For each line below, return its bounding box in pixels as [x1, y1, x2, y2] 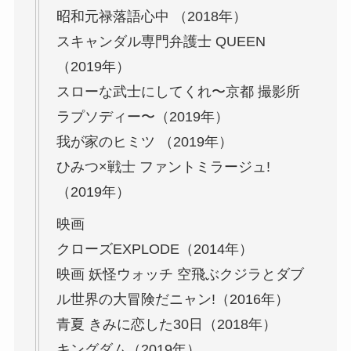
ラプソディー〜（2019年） [56, 108, 229, 125]
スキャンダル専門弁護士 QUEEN [56, 33, 266, 49]
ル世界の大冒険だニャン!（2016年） [56, 291, 289, 307]
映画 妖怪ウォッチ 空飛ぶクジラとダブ [56, 266, 304, 282]
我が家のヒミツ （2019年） [56, 133, 233, 150]
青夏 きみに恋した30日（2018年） [56, 316, 277, 332]
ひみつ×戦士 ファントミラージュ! [56, 158, 270, 175]
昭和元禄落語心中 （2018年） [56, 8, 247, 24]
